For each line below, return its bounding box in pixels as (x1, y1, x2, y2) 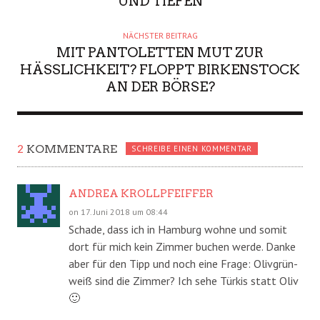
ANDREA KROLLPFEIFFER (68, 186, 214, 200)
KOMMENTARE (24, 141, 117, 156)
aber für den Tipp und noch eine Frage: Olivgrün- (68, 256, 298, 271)
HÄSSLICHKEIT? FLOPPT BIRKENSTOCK (20, 61, 300, 78)
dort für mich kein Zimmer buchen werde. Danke (68, 239, 296, 254)
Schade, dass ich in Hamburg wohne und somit (68, 221, 287, 236)
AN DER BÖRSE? (105, 78, 215, 95)
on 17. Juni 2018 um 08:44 (68, 206, 168, 217)
